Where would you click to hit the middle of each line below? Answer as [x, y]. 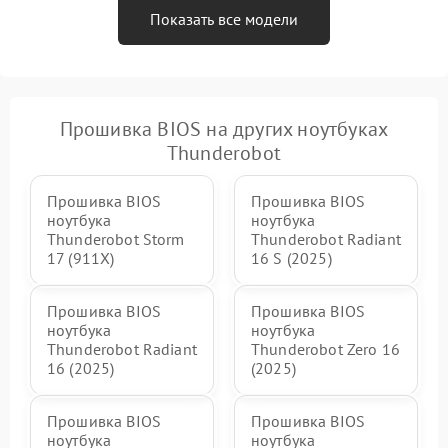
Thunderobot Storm [116, 239]
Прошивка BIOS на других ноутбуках [224, 129]
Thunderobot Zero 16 [325, 349]
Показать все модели [224, 19]
